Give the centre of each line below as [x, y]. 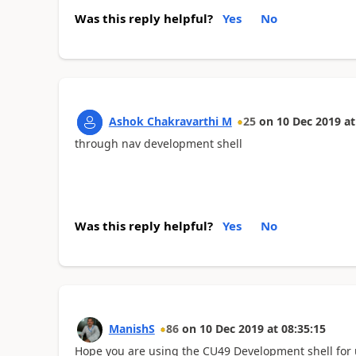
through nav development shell [158, 143]
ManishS [132, 329]
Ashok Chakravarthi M [170, 121]
